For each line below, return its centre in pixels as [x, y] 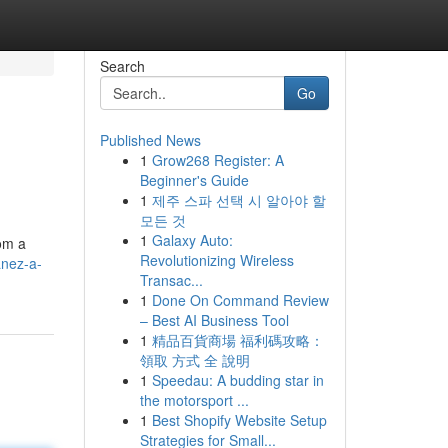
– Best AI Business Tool [214, 320]
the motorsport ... [194, 400]
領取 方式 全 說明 [194, 360]
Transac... [171, 280]
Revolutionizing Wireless [216, 260]
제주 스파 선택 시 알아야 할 [238, 200]
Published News [150, 140]
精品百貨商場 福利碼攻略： [237, 340]
